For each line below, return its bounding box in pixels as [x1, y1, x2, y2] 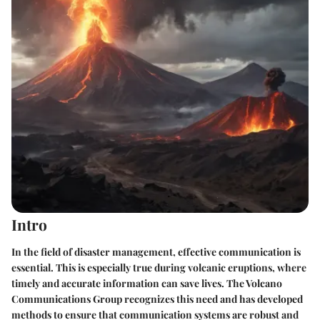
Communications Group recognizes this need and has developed [11, 291, 303, 306]
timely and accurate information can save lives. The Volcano [11, 276, 282, 290]
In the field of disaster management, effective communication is [11, 244, 301, 259]
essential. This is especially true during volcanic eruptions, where [11, 260, 306, 274]
